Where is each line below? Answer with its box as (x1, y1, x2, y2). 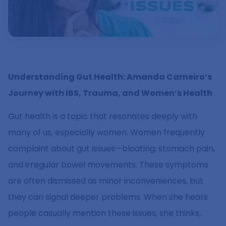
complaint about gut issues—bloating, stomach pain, (8, 143, 215, 155)
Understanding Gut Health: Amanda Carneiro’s (8, 71, 212, 83)
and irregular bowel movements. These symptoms (8, 159, 208, 171)
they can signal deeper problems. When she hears (8, 191, 208, 203)
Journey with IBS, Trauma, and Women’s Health (8, 87, 212, 99)
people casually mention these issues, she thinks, (8, 207, 201, 219)
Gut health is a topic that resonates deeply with (8, 110, 197, 123)
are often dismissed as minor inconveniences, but (8, 175, 203, 187)
